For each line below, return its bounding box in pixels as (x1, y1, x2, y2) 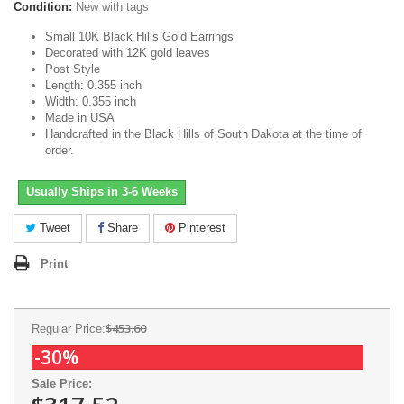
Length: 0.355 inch (45, 78, 142, 92)
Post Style (45, 62, 100, 76)
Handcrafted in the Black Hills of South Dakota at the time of (45, 127, 362, 141)
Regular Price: (32, 322, 106, 335)
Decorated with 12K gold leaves (45, 46, 210, 60)
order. (45, 143, 78, 157)
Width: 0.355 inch (45, 95, 136, 108)
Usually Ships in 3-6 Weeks (26, 185, 178, 198)
